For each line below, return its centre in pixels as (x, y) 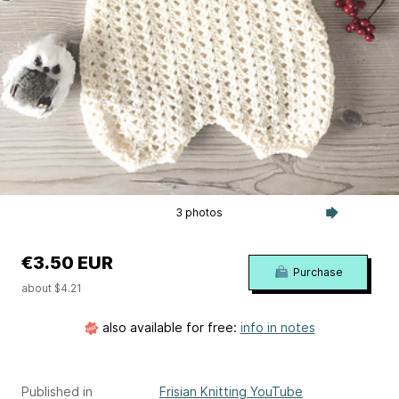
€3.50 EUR (67, 263)
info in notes (277, 327)
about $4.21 (52, 288)
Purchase (318, 272)
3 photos (199, 212)
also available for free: (169, 327)
